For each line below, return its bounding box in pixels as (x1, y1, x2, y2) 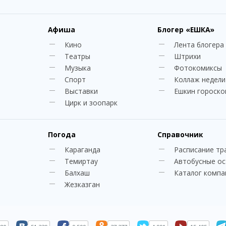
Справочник (157, 130, 203, 139)
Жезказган (65, 180, 100, 189)
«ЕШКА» (186, 25, 215, 34)
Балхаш (65, 168, 90, 178)
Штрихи (174, 51, 201, 61)
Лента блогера (174, 40, 224, 49)
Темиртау (65, 156, 98, 166)
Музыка (65, 63, 91, 73)
